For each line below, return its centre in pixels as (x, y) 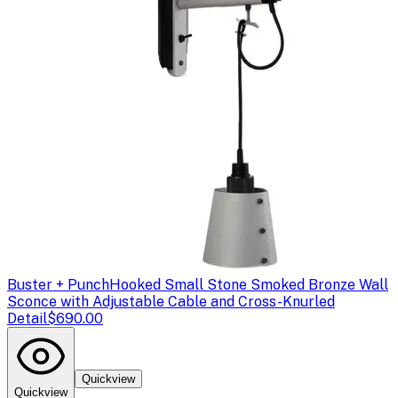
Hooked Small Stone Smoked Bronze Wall (249, 284)
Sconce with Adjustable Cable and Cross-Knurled (171, 301)
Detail (27, 318)
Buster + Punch (58, 284)
